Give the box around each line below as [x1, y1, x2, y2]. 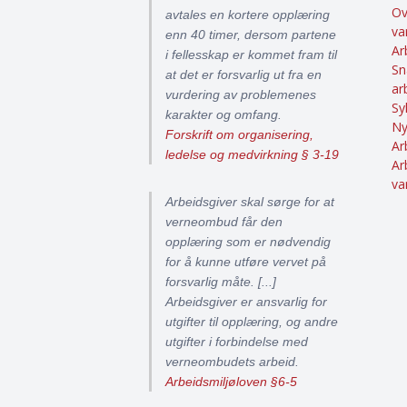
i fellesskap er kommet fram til [165, 47, 337, 62]
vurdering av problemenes [165, 87, 316, 102]
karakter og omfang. [165, 107, 282, 122]
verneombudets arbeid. [165, 354, 299, 369]
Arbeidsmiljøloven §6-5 [165, 374, 297, 389]
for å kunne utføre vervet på [165, 254, 326, 269]
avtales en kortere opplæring [165, 7, 330, 22]
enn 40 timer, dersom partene [165, 27, 336, 42]
